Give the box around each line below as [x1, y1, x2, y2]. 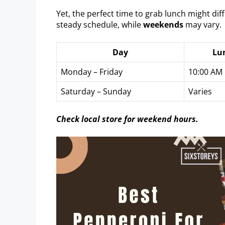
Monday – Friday [61, 66, 123, 77]
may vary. [183, 19, 221, 30]
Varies [188, 85, 212, 97]
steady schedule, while [56, 19, 143, 30]
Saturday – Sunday [61, 85, 131, 97]
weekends [143, 19, 183, 30]
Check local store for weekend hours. [56, 113, 198, 125]
